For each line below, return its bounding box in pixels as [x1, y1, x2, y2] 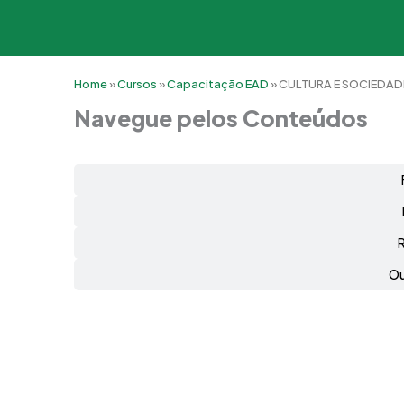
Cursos [117, 77, 157, 91]
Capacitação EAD [167, 77, 269, 91]
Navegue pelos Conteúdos [74, 104, 368, 133]
